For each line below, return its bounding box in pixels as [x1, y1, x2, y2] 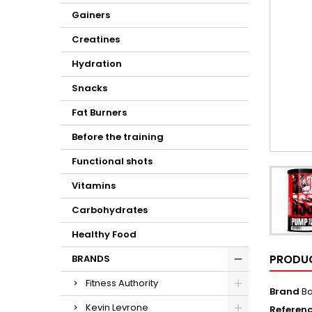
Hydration [72, 57, 122, 70]
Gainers [72, 8, 110, 22]
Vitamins [72, 179, 116, 192]
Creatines [72, 33, 120, 46]
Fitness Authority [86, 276, 158, 290]
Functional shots [72, 155, 153, 168]
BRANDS [72, 252, 110, 265]
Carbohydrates [72, 203, 148, 217]
